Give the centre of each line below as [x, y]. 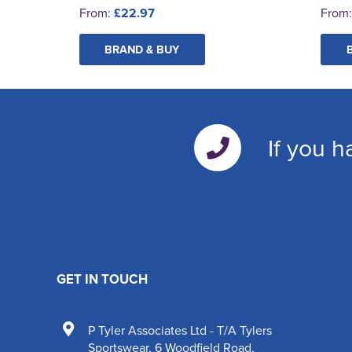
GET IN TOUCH [102, 279]
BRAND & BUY [142, 49]
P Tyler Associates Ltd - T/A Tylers [180, 330]
